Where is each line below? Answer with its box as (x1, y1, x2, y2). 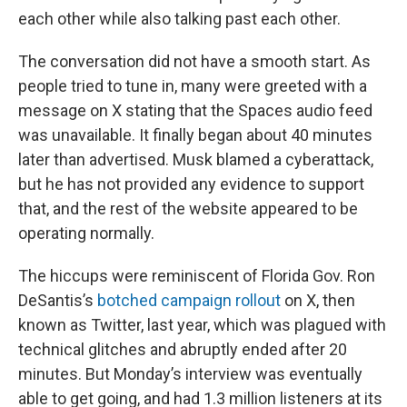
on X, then (281, 291, 355, 310)
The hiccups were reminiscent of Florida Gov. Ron (18, 266, 375, 285)
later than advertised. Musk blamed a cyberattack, (18, 150, 373, 169)
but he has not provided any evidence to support (18, 174, 364, 194)
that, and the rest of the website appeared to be (18, 199, 358, 218)
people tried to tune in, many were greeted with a (18, 76, 367, 95)
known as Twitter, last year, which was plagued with (18, 315, 386, 334)
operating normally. (18, 223, 154, 243)
